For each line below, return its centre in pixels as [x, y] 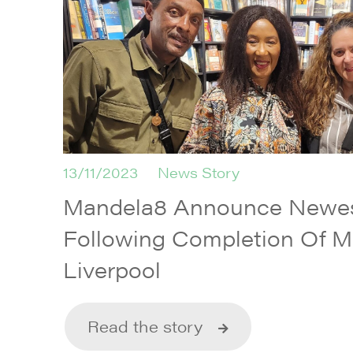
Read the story [145, 325]
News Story [199, 172]
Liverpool [112, 269]
